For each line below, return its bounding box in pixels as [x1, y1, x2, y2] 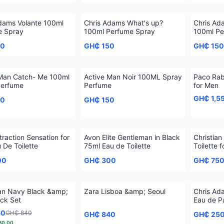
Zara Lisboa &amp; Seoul [84, 187, 165, 195]
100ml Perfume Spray [84, 27, 155, 35]
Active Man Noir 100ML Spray [84, 72, 182, 81]
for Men [193, 81, 218, 89]
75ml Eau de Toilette [84, 141, 150, 150]
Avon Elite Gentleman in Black [84, 133, 180, 141]
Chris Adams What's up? [84, 18, 163, 27]
